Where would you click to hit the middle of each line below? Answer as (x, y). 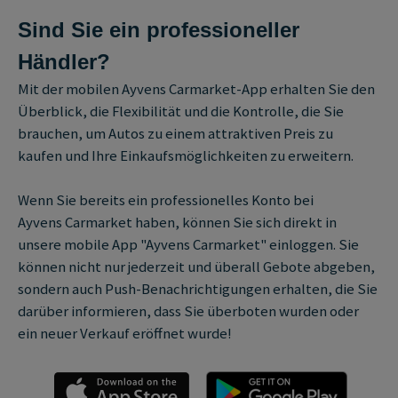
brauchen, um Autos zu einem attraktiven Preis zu (176, 133)
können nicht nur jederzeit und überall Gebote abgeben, (197, 267)
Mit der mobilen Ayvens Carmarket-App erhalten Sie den (197, 89)
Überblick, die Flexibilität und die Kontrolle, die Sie (181, 111)
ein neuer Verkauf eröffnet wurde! (125, 333)
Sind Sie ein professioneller (159, 29)
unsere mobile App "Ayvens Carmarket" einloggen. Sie (189, 244)
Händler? (64, 61)
